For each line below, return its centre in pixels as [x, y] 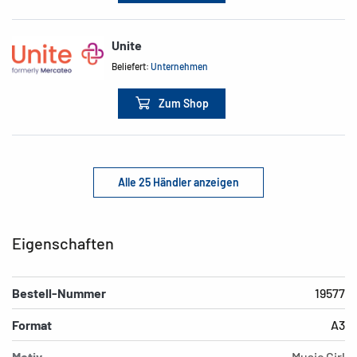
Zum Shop [184, 103]
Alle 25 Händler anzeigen [178, 182]
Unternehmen [180, 67]
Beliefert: [131, 67]
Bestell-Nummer [59, 292]
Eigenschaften [63, 243]
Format [32, 324]
